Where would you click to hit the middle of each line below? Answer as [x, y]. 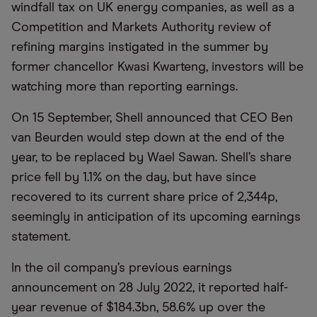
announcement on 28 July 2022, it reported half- [150, 288]
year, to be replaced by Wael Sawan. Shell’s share [151, 158]
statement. [41, 237]
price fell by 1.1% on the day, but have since [134, 178]
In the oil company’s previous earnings [122, 268]
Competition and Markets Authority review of [141, 28]
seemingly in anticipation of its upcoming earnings [156, 217]
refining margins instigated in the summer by [140, 47]
